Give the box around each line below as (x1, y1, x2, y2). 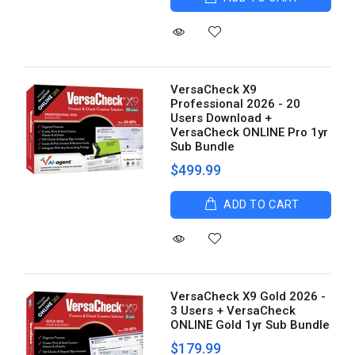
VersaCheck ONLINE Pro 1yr (170, 125, 329, 139)
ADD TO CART (223, 198, 300, 211)
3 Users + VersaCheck (170, 303, 296, 318)
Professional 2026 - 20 (170, 97, 301, 111)
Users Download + (170, 111, 273, 125)
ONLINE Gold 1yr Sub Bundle (170, 318, 330, 332)
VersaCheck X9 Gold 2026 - (170, 289, 326, 303)
